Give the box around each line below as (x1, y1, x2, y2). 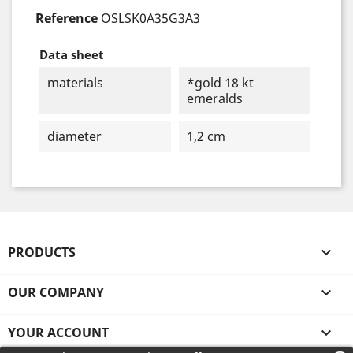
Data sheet (39, 46, 104, 62)
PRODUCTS (8, 243, 76, 261)
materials (47, 74, 103, 91)
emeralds (186, 90, 243, 107)
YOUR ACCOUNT (8, 324, 109, 341)
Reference (35, 9, 98, 27)
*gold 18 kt (186, 74, 254, 91)
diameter (47, 128, 102, 145)
